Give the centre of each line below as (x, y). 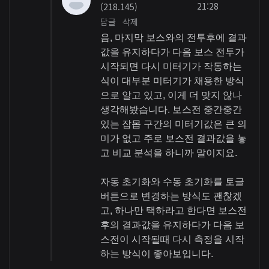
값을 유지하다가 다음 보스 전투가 (172, 52)
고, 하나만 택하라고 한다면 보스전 (173, 211)
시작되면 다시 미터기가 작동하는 (171, 67)
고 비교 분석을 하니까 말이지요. (168, 153)
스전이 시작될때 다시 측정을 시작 (172, 240)
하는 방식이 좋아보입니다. (156, 254)
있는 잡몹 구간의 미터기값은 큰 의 (173, 124)
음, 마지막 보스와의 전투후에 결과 (173, 38)
